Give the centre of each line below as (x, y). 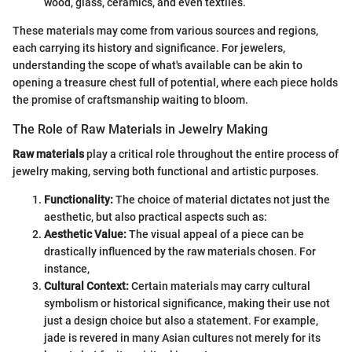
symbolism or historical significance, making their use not (187, 304)
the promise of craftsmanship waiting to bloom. (130, 99)
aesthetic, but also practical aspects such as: (156, 217)
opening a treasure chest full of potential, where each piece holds (175, 82)
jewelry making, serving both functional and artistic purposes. (166, 172)
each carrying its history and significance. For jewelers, (149, 48)
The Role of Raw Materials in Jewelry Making (140, 129)
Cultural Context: (86, 286)
